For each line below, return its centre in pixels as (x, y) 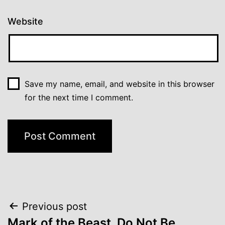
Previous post (54, 206)
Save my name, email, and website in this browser (119, 84)
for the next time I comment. (79, 97)
